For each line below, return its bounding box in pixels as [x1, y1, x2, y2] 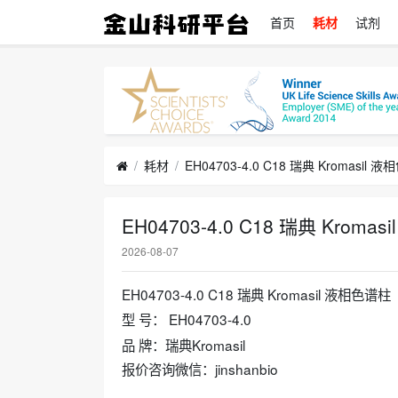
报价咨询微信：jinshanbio [122, 358, 278, 378]
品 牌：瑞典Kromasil [122, 334, 245, 354]
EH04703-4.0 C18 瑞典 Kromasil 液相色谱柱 [122, 284, 391, 305]
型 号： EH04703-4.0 [122, 308, 251, 329]
